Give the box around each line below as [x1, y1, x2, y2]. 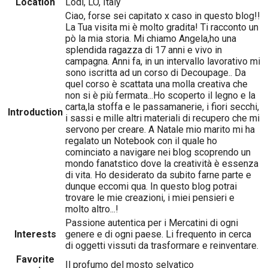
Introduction [8, 106, 63, 118]
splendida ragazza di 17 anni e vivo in [65, 44, 222, 56]
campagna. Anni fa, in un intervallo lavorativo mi [65, 56, 260, 68]
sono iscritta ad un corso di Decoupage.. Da [65, 67, 246, 79]
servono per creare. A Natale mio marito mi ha [65, 124, 255, 136]
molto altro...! [65, 203, 118, 215]
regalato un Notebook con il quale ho [65, 135, 217, 147]
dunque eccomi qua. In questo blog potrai [65, 181, 237, 193]
